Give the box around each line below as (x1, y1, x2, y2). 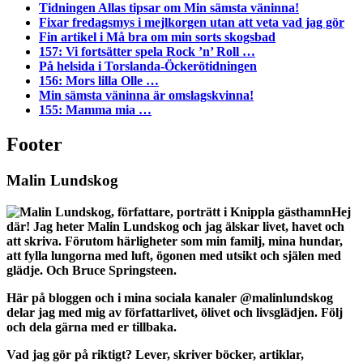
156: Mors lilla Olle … (39, 74, 159, 88)
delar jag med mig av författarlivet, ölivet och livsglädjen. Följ (6, 305, 343, 319)
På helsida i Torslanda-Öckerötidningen (39, 59, 257, 74)
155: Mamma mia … (39, 103, 152, 117)
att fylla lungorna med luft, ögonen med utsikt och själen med (6, 248, 341, 263)
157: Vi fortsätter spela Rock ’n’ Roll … (39, 45, 255, 59)
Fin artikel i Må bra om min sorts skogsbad (39, 30, 275, 45)
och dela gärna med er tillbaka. (6, 319, 177, 334)
